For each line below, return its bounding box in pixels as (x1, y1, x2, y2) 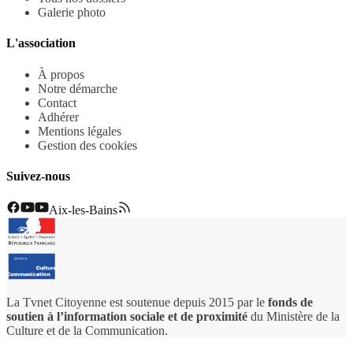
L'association (6, 36, 76, 50)
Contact (38, 95, 76, 110)
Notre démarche (38, 81, 117, 95)
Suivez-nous (6, 169, 70, 183)
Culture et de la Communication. (6, 324, 168, 338)
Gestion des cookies (38, 138, 137, 152)
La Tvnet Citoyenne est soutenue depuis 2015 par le (6, 295, 265, 310)
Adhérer (38, 110, 79, 124)
